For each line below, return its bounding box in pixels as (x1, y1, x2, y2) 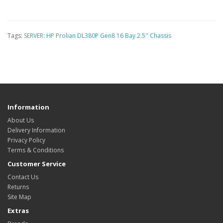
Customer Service (7, 159, 66, 168)
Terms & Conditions (7, 146, 64, 154)
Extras (7, 206, 29, 215)
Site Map (7, 193, 31, 201)
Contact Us (7, 173, 38, 181)
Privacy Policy (7, 136, 45, 144)
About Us (7, 116, 34, 124)
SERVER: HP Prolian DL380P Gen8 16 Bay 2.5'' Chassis (24, 31, 171, 40)
